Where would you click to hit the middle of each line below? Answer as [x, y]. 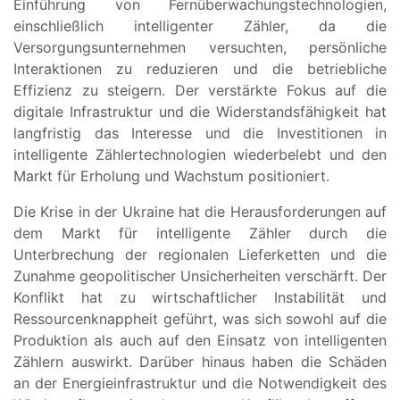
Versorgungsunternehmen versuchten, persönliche [200, 47]
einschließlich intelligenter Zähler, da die [200, 25]
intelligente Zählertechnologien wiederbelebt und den [200, 154]
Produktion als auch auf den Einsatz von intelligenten [200, 340]
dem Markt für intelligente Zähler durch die [200, 233]
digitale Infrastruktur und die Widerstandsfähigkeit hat [200, 111]
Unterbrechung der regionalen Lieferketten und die [200, 254]
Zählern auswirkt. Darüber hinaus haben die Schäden [200, 361]
